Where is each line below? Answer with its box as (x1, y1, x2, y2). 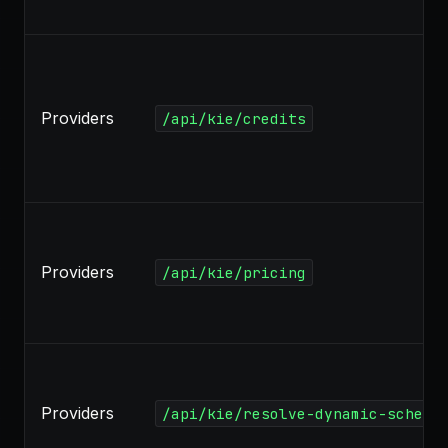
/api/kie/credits (161, 109, 306, 128)
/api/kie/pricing (161, 263, 306, 282)
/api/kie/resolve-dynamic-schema (161, 404, 441, 423)
